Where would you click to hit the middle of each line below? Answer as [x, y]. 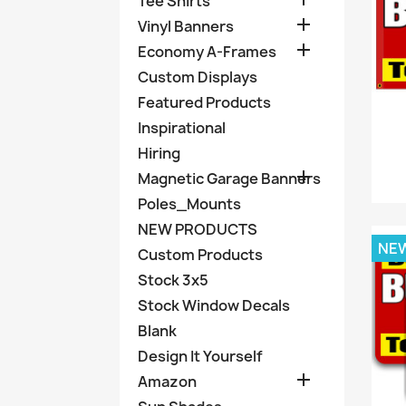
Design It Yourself [200, 356]
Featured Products [204, 102]
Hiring [159, 153]
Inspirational [182, 127]
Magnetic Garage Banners [229, 178]
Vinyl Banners [186, 26]
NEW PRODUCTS [198, 229]
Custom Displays [198, 77]
